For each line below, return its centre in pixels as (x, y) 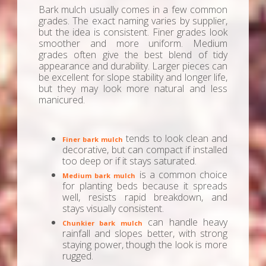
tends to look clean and (175, 139)
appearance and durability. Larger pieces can (133, 66)
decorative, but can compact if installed (145, 150)
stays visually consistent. (113, 209)
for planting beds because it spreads (145, 186)
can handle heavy (185, 222)
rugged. (78, 256)
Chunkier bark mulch (102, 223)
